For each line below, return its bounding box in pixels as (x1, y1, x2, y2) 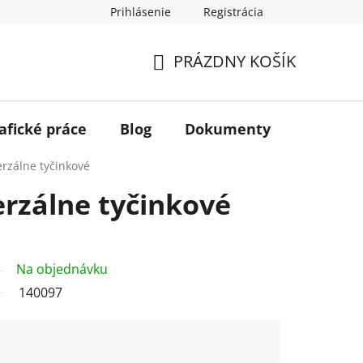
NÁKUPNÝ (152, 69, 227, 92)
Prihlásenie (110, 4, 171, 19)
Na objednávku (16, 259, 108, 278)
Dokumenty (185, 118, 271, 139)
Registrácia (203, 4, 263, 19)
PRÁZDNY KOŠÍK (173, 50, 296, 73)
